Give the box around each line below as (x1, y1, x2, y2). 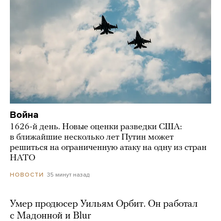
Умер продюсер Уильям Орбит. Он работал (10, 199, 198, 209)
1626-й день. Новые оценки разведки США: (10, 122, 182, 132)
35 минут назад (47, 171, 89, 178)
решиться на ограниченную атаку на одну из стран (10, 143, 207, 152)
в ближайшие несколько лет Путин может (10, 132, 174, 142)
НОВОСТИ (10, 171, 44, 178)
